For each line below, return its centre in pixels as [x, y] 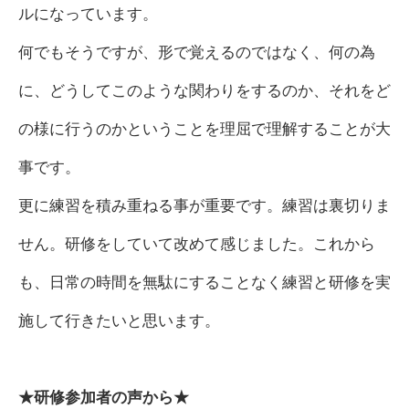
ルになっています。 [88, 14]
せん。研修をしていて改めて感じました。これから [196, 244]
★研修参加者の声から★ [103, 397]
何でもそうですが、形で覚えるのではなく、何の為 [196, 52]
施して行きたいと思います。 [119, 320]
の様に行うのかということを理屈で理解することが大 [204, 129]
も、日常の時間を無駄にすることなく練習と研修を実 [204, 282]
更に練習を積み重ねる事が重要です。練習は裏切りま [204, 205]
